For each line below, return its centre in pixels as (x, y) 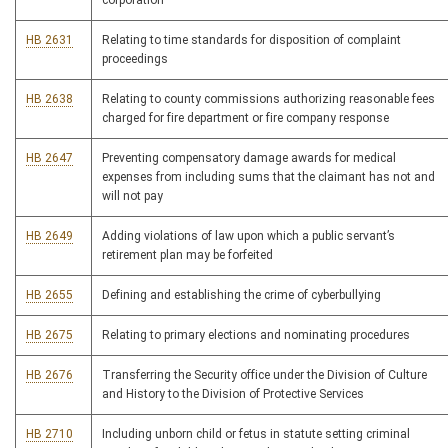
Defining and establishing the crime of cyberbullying (241, 295)
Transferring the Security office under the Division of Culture (264, 375)
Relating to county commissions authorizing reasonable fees (268, 99)
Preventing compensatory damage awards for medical (249, 158)
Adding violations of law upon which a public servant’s (248, 236)
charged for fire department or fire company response (245, 118)
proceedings (135, 59)
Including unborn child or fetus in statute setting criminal (256, 434)
